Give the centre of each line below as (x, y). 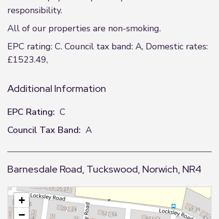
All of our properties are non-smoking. (84, 28)
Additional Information (57, 88)
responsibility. (35, 10)
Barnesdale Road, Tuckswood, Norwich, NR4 (104, 169)
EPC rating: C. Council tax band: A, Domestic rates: (108, 46)
